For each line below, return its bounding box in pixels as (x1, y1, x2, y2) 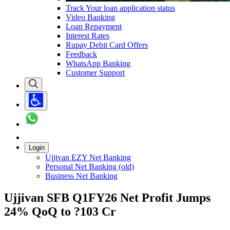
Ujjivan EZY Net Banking (45, 152, 131, 162)
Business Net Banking (45, 171, 118, 180)
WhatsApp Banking (66, 59, 130, 68)
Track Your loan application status (66, 3, 175, 12)
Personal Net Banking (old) (45, 162, 134, 171)
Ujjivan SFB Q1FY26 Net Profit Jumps (4, 190, 210, 204)
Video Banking (66, 12, 115, 22)
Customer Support (66, 68, 125, 77)
